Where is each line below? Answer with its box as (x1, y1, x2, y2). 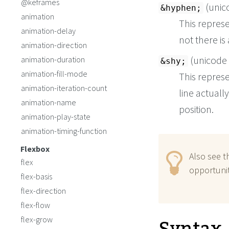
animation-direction (21, 40, 87, 50)
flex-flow (21, 200, 50, 210)
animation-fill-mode (21, 68, 87, 79)
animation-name (21, 97, 76, 107)
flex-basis (21, 171, 52, 181)
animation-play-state (21, 111, 90, 122)
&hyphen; (161, 3, 201, 13)
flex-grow (21, 214, 53, 224)
